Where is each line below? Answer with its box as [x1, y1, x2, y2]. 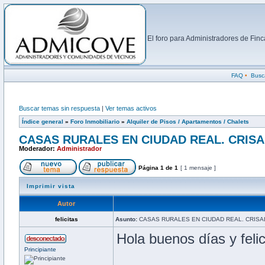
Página [137, 164, 160, 171]
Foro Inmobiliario [70, 118, 119, 125]
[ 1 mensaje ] [179, 164, 218, 171]
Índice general [22, 118, 63, 125]
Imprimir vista [27, 183, 75, 189]
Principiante [24, 246, 56, 253]
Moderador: [19, 145, 57, 152]
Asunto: [115, 216, 137, 222]
